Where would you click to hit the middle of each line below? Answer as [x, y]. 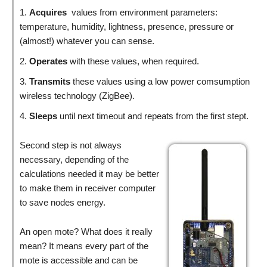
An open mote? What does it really [86, 231]
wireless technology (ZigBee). [77, 95]
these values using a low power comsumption [160, 81]
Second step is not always [71, 145]
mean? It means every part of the [84, 246]
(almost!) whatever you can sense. [87, 41]
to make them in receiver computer [88, 188]
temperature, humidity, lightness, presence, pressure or [127, 26]
